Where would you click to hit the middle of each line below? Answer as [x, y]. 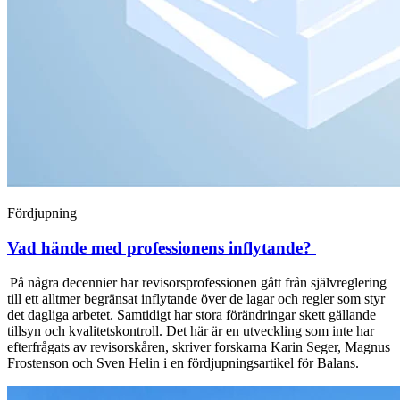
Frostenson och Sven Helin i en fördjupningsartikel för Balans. [185, 362]
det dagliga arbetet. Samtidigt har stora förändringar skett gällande [192, 314]
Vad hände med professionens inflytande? [162, 248]
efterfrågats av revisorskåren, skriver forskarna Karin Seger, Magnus [199, 346]
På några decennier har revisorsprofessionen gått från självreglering [197, 282]
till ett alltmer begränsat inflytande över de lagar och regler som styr [196, 298]
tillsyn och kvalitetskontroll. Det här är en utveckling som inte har [191, 330]
